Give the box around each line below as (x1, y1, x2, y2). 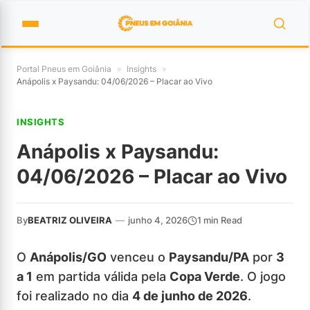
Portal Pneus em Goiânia (17, 64, 111, 74)
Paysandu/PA (169, 250, 249, 264)
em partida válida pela (33, 269, 170, 284)
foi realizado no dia (17, 289, 132, 303)
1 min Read (197, 215, 242, 226)
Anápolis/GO (30, 250, 107, 264)
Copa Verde (170, 269, 240, 284)
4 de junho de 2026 (132, 289, 248, 303)
